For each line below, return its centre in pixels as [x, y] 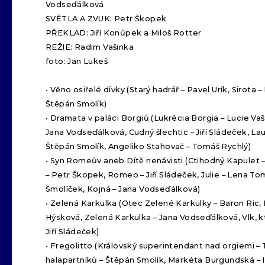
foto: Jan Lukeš [77, 61]
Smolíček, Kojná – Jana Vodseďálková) [123, 189]
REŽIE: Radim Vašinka [90, 47]
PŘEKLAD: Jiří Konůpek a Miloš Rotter [124, 33]
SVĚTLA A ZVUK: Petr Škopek [106, 19]
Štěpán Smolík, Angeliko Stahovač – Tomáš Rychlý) [148, 146]
